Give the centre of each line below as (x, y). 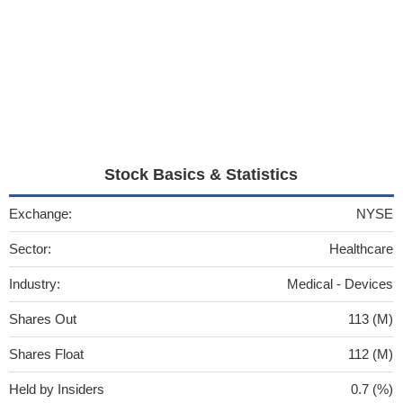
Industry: (35, 284)
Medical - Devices (340, 284)
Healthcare (361, 249)
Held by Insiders (57, 389)
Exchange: (40, 214)
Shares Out (43, 319)
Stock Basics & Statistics (201, 175)
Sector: (30, 249)
